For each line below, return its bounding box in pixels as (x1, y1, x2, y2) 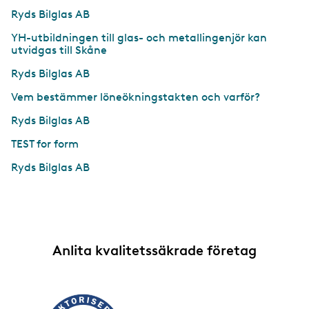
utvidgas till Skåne (11, 43, 107, 57)
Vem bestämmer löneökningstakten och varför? (11, 90, 260, 104)
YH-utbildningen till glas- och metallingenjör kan (11, 31, 267, 45)
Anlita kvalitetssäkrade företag (52, 242, 257, 259)
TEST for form (11, 137, 79, 151)
